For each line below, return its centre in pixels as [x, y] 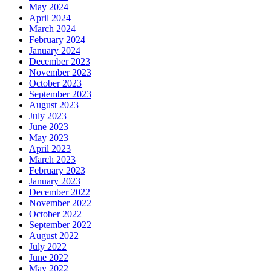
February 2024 [57, 40]
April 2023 [50, 149]
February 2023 [57, 171]
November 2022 [60, 203]
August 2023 [54, 105]
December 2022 [60, 192]
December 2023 [60, 62]
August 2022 [54, 236]
